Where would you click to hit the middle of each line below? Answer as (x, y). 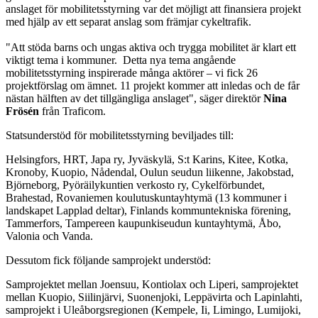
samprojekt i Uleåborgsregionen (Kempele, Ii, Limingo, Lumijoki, (153, 309)
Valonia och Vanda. (51, 236)
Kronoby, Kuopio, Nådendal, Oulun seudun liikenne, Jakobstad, (150, 172)
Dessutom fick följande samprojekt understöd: (108, 260)
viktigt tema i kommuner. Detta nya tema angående (121, 60)
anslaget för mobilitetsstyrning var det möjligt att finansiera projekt (153, 9)
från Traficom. (74, 111)
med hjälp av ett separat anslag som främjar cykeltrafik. (128, 21)
